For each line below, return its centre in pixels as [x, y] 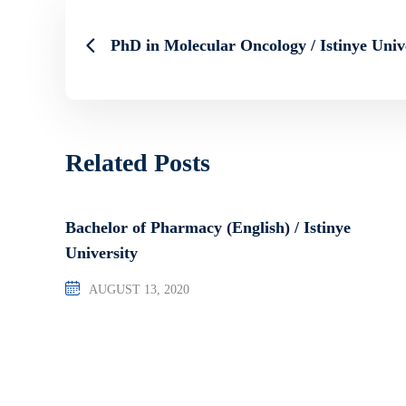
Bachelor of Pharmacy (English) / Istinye [208, 227]
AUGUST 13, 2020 [139, 289]
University [101, 252]
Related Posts [138, 162]
